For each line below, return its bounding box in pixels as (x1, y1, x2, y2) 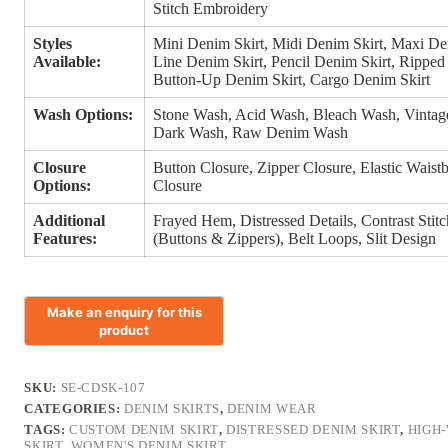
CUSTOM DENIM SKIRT (69, 422, 219, 438)
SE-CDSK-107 (60, 380, 146, 396)
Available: (33, 53, 102, 71)
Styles (33, 35, 73, 53)
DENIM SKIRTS (124, 401, 220, 417)
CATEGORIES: (24, 401, 125, 417)
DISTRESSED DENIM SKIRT (226, 422, 401, 438)
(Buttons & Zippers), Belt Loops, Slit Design (153, 230, 437, 248)
